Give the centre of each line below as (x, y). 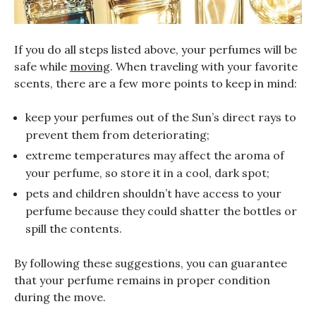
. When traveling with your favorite (204, 67)
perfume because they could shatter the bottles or (161, 211)
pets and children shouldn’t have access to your (153, 194)
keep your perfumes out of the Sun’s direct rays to (161, 117)
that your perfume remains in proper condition (142, 280)
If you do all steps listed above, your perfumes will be (156, 50)
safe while (42, 67)
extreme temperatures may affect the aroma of (155, 156)
